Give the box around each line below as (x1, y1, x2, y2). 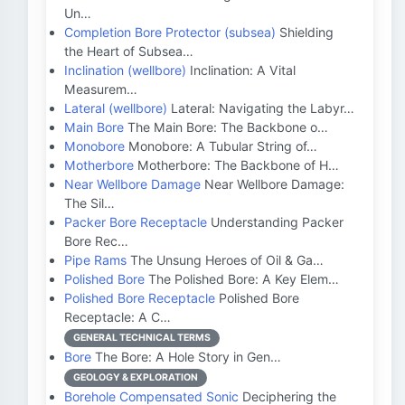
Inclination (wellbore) (64, 62, 186, 78)
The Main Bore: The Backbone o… (124, 119, 328, 135)
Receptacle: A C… (64, 309, 171, 325)
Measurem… (64, 81, 137, 97)
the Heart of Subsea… (64, 43, 193, 59)
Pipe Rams (64, 252, 127, 268)
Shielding (276, 24, 334, 40)
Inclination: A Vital (186, 62, 296, 78)
